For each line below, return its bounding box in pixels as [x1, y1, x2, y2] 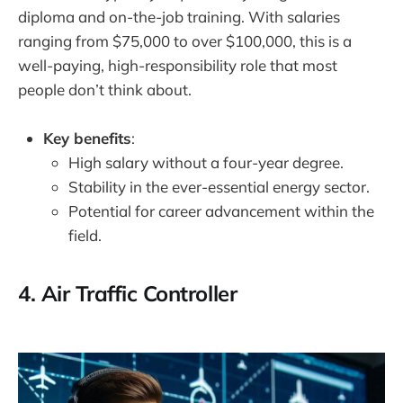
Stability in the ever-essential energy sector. [68, 177, 370, 196]
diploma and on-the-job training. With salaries [18, 6, 340, 26]
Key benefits [43, 129, 131, 148]
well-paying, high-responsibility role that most [18, 55, 337, 75]
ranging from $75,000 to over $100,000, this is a [18, 31, 352, 50]
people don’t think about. [18, 79, 192, 99]
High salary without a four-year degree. [68, 153, 344, 172]
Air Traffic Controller [40, 280, 237, 308]
